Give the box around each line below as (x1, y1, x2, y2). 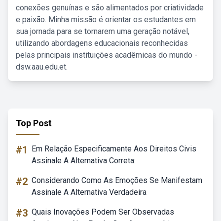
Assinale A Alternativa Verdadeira (32, 187, 147, 197)
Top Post (16, 118, 52, 128)
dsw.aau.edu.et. (16, 62, 68, 72)
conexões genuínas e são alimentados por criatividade (16, 3, 204, 12)
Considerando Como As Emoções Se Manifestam (32, 176, 202, 185)
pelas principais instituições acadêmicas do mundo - (16, 50, 197, 60)
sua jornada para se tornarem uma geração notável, (16, 27, 189, 36)
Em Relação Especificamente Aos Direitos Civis (32, 144, 196, 153)
